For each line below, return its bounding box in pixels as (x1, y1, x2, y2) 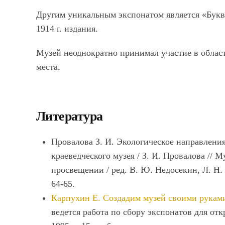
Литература (36, 109, 103, 124)
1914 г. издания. (36, 24, 98, 34)
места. (36, 62, 60, 72)
